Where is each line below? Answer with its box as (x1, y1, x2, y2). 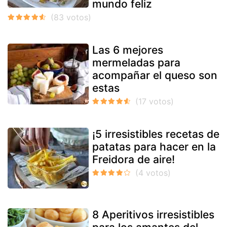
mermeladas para (92, 56, 180, 69)
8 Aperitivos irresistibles (92, 208, 214, 221)
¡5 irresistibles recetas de (92, 128, 219, 141)
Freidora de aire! (92, 153, 175, 166)
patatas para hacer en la (92, 140, 216, 154)
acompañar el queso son (92, 69, 217, 82)
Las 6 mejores (92, 44, 163, 57)
